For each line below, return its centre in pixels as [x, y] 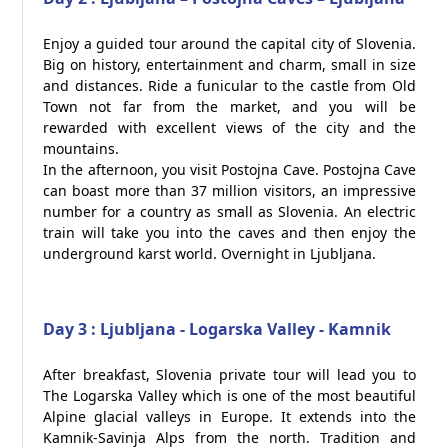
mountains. [81, 148]
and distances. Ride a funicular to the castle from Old [229, 85]
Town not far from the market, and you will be [229, 106]
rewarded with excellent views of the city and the [229, 127]
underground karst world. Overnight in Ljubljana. [209, 253]
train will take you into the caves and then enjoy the [229, 232]
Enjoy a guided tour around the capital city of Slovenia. [229, 43]
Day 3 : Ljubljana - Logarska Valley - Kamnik [217, 329]
